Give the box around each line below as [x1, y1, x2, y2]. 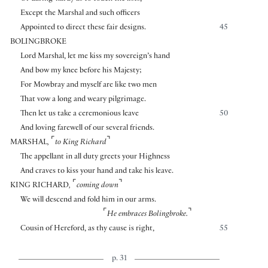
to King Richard [55, 138, 106, 147]
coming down [77, 181, 118, 190]
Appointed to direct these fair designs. [20, 23, 146, 32]
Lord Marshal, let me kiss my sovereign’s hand [20, 52, 170, 61]
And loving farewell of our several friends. [20, 124, 154, 133]
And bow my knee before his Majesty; [20, 66, 142, 75]
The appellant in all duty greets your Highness [20, 153, 170, 162]
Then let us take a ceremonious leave [20, 109, 139, 118]
